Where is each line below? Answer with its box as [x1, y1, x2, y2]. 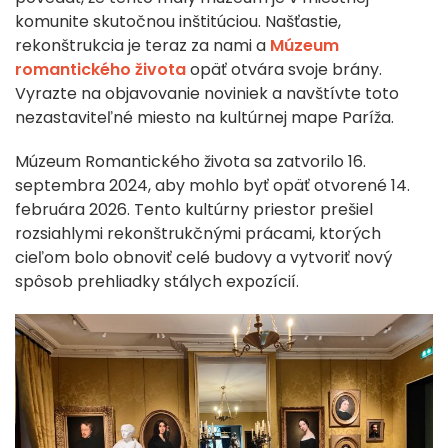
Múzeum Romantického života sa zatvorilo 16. [15, 150, 366, 174]
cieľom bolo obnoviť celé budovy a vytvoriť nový [15, 246, 392, 270]
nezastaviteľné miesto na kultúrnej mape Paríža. [15, 106, 394, 130]
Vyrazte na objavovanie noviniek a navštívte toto [15, 82, 399, 106]
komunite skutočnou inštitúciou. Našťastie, [15, 10, 341, 34]
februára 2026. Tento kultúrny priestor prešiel [15, 198, 373, 222]
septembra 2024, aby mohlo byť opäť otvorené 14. [15, 174, 410, 198]
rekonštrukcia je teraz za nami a [15, 34, 270, 58]
